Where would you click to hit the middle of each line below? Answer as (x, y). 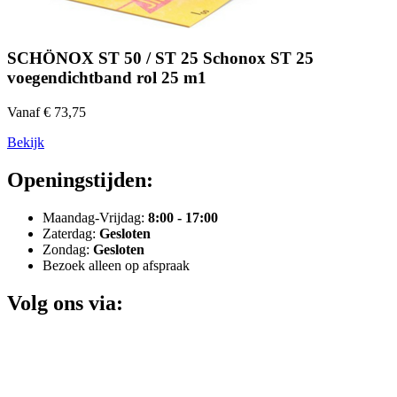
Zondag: (68, 249)
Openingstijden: (80, 179)
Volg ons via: (65, 303)
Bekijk (26, 142)
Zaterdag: (71, 233)
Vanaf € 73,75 (47, 112)
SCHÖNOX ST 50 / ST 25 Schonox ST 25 (160, 58)
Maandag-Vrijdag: (95, 217)
